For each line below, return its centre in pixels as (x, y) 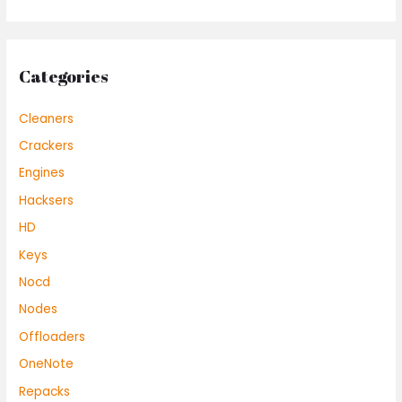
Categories (64, 77)
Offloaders (52, 336)
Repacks (45, 391)
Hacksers (47, 200)
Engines (42, 173)
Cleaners (47, 118)
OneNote (47, 364)
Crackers (47, 145)
